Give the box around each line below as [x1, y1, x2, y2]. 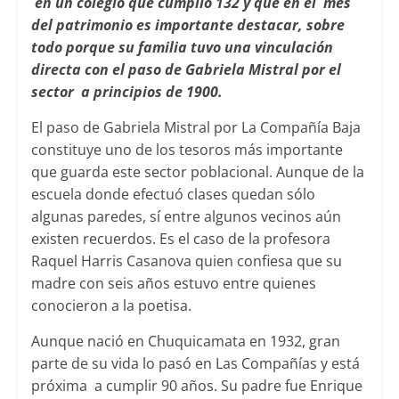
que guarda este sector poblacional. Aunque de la [30, 162, 364, 183]
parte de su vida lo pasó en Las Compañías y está [30, 354, 360, 374]
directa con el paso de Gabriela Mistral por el [30, 60, 341, 80]
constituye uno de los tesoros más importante [30, 140, 343, 160]
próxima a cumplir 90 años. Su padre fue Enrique [30, 376, 362, 396]
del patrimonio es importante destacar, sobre [30, 15, 348, 36]
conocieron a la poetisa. [30, 296, 191, 316]
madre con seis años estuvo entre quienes [30, 273, 316, 294]
